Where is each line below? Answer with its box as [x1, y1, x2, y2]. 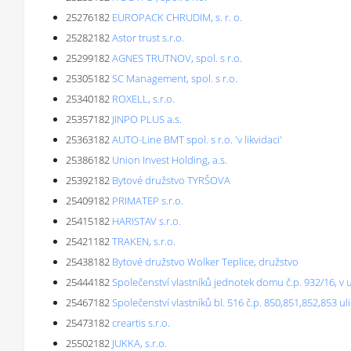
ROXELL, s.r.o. [112, 92, 175, 106]
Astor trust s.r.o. [112, 31, 184, 45]
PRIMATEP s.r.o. [112, 194, 183, 208]
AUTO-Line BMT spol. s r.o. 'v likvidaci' [112, 132, 282, 147]
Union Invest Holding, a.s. [112, 153, 227, 167]
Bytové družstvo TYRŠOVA [112, 173, 230, 187]
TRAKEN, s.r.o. [112, 234, 175, 248]
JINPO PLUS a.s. [112, 112, 182, 126]
